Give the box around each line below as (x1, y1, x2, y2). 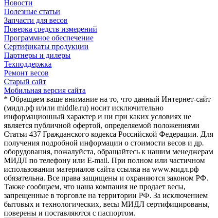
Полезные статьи (4, 7, 60, 16)
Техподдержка (4, 60, 52, 68)
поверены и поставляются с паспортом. (4, 209, 135, 217)
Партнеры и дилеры (4, 51, 71, 59)
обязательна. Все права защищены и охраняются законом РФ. (4, 174, 208, 182)
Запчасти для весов (4, 16, 68, 24)
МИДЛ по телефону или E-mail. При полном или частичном (4, 156, 205, 164)
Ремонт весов (4, 69, 49, 77)
